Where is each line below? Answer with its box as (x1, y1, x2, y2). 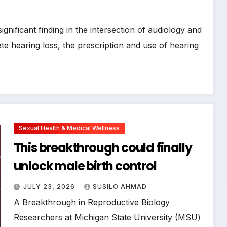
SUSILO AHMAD (92, 182, 147, 191)
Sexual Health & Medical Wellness (18, 124, 120, 132)
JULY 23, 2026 (23, 182, 77, 191)
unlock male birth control (13, 157, 157, 174)
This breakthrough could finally (13, 139, 192, 156)
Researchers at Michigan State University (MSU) (13, 212, 201, 222)
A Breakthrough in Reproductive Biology (13, 197, 170, 207)
